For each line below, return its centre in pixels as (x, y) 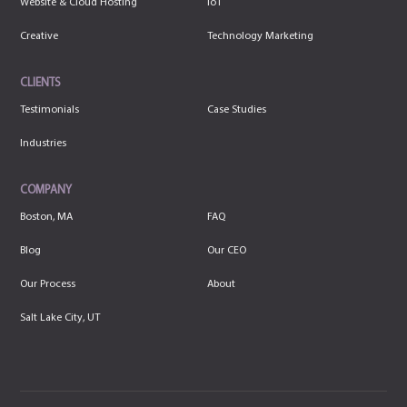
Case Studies (237, 109)
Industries (44, 143)
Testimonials (50, 109)
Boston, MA (47, 217)
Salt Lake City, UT (60, 318)
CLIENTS (41, 83)
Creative (40, 36)
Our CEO (227, 250)
